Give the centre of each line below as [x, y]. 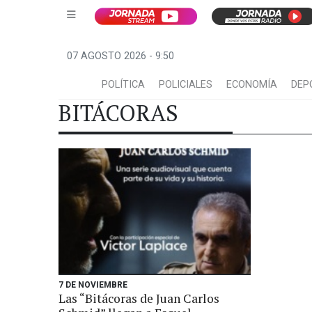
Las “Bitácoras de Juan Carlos [139, 298]
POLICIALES [186, 85]
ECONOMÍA [252, 85]
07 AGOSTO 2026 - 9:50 [120, 56]
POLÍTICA [123, 85]
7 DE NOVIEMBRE [93, 285]
